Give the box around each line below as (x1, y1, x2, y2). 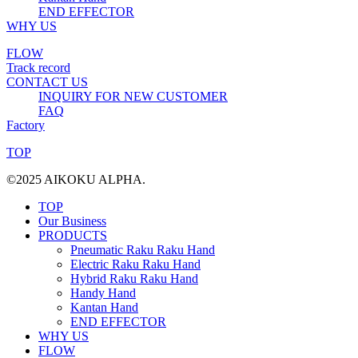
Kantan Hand (70, 300, 138, 314)
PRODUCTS (38, 228, 107, 242)
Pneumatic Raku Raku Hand (70, 242, 215, 257)
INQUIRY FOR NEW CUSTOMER (38, 89, 228, 103)
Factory (6, 117, 45, 132)
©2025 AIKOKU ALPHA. (6, 172, 145, 186)
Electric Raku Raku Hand (70, 257, 201, 271)
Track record (6, 60, 70, 74)
